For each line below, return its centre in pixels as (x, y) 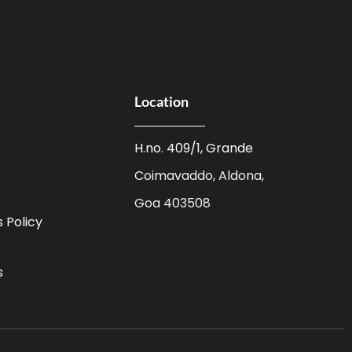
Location (162, 101)
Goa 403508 (173, 203)
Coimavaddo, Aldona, (200, 176)
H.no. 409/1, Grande (194, 148)
